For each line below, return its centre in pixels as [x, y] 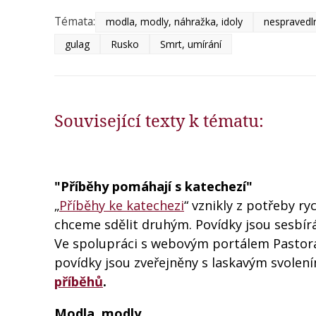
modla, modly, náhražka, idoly [174, 22]
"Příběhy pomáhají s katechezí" [153, 186]
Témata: [75, 22]
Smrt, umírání [191, 44]
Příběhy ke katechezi [122, 205]
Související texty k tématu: [159, 121]
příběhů [79, 281]
